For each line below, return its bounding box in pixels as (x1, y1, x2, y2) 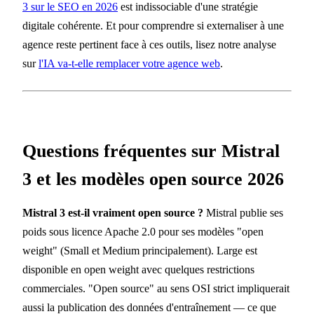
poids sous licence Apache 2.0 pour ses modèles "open (22, 226, 264, 238)
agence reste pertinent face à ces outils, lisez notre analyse (22, 39, 276, 51)
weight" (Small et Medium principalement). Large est (22, 245, 257, 257)
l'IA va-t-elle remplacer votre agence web (39, 57, 220, 70)
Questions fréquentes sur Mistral (22, 140, 280, 161)
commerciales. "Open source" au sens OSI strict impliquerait (22, 282, 289, 295)
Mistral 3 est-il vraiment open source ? (22, 207, 203, 219)
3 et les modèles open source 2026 (22, 168, 284, 189)
